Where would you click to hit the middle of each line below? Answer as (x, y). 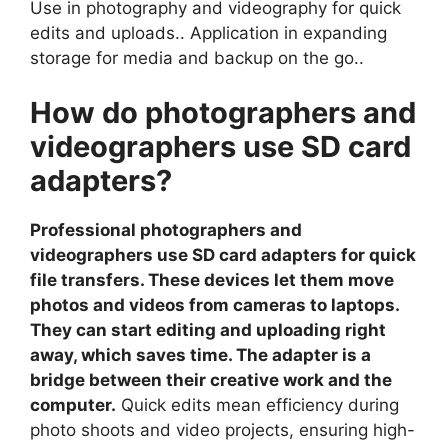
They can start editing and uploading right (208, 330)
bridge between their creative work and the (211, 380)
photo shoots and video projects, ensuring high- (222, 430)
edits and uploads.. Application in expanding (208, 32)
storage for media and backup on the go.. (197, 57)
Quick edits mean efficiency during (257, 405)
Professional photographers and (166, 230)
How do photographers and (223, 113)
